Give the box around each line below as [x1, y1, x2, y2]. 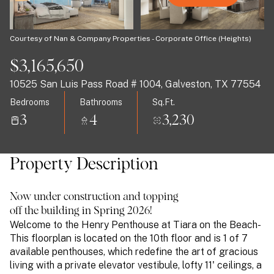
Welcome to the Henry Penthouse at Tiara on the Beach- [10, 219, 259, 231]
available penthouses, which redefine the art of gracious [10, 246, 258, 257]
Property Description [10, 156, 158, 173]
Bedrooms [10, 97, 50, 107]
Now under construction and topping [10, 191, 179, 202]
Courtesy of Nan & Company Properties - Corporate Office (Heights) [10, 34, 251, 43]
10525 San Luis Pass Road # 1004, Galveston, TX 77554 [10, 78, 261, 90]
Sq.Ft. [152, 97, 175, 107]
